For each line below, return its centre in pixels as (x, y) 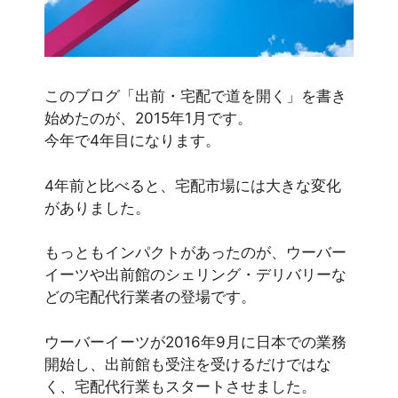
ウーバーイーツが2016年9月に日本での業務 (195, 342)
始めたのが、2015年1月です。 (148, 119)
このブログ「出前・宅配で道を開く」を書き (195, 96)
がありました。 (97, 207)
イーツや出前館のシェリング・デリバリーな (195, 275)
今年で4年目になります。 (132, 141)
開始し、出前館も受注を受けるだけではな (188, 364)
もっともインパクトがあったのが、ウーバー (195, 253)
